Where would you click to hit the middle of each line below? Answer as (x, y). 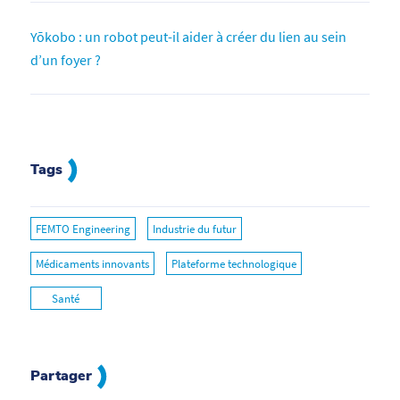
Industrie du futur (194, 229)
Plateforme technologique (233, 263)
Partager (63, 375)
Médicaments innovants (92, 263)
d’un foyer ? (65, 59)
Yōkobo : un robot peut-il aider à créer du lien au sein (188, 36)
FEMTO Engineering (83, 229)
